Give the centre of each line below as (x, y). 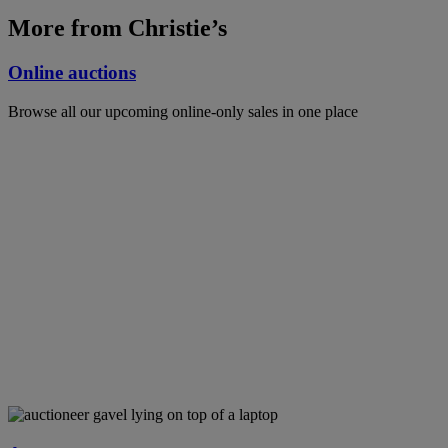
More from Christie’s (117, 28)
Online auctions (72, 73)
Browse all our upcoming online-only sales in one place (183, 112)
